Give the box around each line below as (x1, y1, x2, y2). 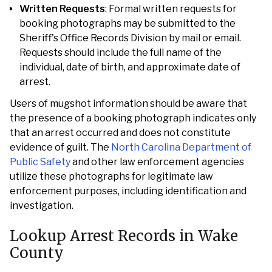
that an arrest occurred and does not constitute (10, 127, 231, 138)
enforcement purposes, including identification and (10, 185, 246, 197)
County (10, 243, 64, 262)
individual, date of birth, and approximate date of (19, 61, 240, 73)
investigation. (10, 200, 73, 211)
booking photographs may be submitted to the (19, 18, 236, 29)
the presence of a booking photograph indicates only (10, 112, 256, 124)
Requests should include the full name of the (19, 47, 222, 58)
